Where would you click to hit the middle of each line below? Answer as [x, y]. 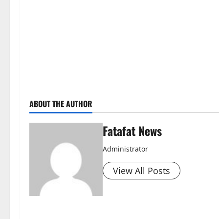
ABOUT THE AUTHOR [61, 103]
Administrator [125, 149]
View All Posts [142, 170]
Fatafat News [132, 130]
